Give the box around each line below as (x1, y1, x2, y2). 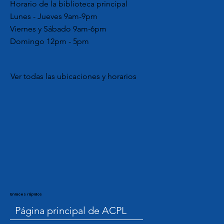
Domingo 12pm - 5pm (9, 36, 89, 46)
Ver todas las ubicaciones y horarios (10, 71, 137, 81)
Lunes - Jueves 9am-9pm (9, 11, 97, 21)
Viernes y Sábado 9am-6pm (9, 23, 106, 33)
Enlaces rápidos (10, 191, 42, 196)
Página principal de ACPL (15, 204, 127, 216)
